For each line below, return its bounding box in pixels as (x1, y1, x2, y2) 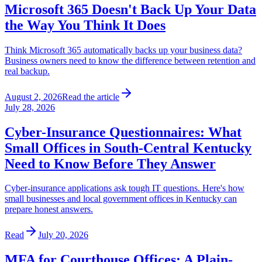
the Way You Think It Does (5, 17, 166, 33)
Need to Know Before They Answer (5, 156, 216, 171)
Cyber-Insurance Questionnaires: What (5, 124, 242, 140)
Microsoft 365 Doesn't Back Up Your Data (5, 1, 256, 17)
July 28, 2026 (5, 102, 55, 112)
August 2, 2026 (5, 91, 62, 102)
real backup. (5, 65, 50, 76)
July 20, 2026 (38, 230, 88, 240)
